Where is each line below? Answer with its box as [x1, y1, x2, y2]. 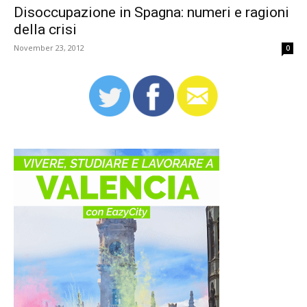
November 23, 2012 [14, 42, 84, 53]
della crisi [14, 21, 77, 38]
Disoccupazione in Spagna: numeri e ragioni [14, 4, 289, 21]
